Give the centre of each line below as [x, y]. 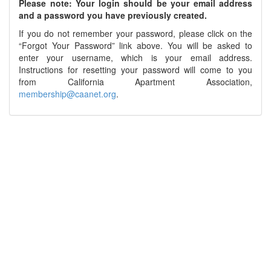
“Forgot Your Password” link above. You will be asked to [135, 45]
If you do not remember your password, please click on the [135, 33]
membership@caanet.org [67, 94]
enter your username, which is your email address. [135, 57]
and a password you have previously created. [113, 15]
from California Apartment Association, [135, 82]
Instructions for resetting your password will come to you [135, 70]
